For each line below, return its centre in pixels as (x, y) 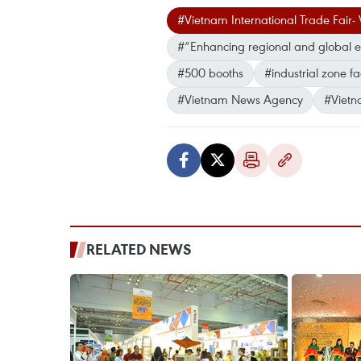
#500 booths (210, 73)
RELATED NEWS (139, 249)
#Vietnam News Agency (240, 100)
